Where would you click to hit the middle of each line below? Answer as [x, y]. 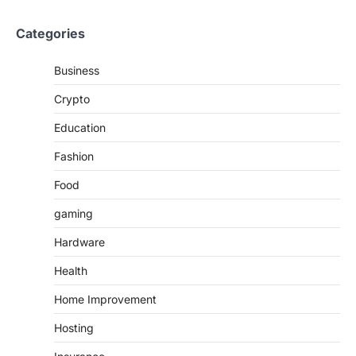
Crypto [72, 99]
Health [71, 270]
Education [80, 127]
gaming [74, 213]
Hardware [79, 242]
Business [77, 70]
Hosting [74, 327]
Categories [50, 33]
